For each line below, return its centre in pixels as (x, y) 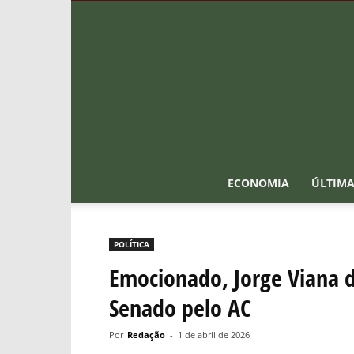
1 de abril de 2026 (214, 335)
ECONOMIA (258, 183)
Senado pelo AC (180, 308)
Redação (146, 335)
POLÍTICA (132, 244)
